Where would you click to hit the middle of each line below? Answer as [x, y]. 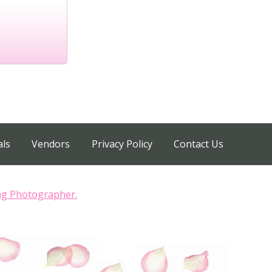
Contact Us [199, 144]
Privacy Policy [122, 144]
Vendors [51, 144]
